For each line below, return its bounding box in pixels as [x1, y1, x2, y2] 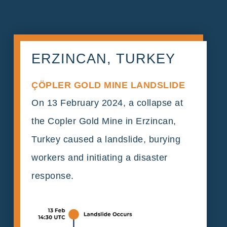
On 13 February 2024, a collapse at [31, 98, 183, 108]
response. [31, 171, 74, 181]
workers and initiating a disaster [31, 153, 168, 163]
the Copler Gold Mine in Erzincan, [31, 116, 176, 127]
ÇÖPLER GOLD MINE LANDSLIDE [31, 80, 188, 90]
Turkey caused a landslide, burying [31, 134, 181, 145]
